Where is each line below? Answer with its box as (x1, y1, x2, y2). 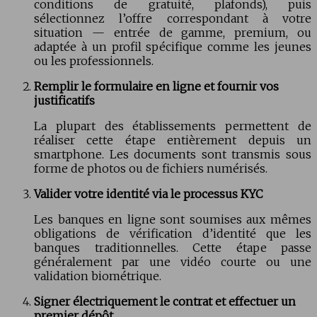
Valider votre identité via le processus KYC (34, 186, 263, 201)
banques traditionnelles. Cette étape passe (34, 240, 311, 255)
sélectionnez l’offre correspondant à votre (34, 11, 311, 25)
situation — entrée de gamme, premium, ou (34, 25, 311, 40)
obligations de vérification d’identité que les (34, 226, 311, 241)
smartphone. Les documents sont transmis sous (34, 146, 311, 161)
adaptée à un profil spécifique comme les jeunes (34, 39, 311, 54)
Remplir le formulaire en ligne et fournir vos (34, 79, 279, 93)
